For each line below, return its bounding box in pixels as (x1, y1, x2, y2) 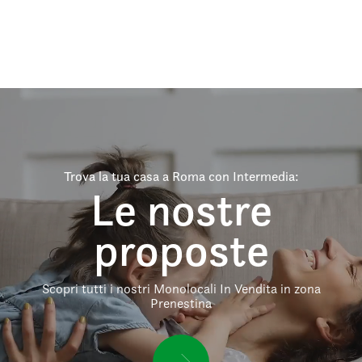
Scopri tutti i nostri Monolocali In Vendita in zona (41, 280, 321, 297)
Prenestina (150, 295, 212, 311)
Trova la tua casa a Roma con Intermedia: (63, 168, 299, 184)
